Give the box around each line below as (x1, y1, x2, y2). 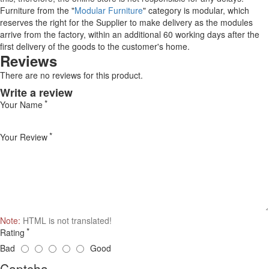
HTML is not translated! (20, 214, 112, 226)
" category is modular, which (143, 4, 249, 16)
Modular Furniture (74, 4, 143, 16)
